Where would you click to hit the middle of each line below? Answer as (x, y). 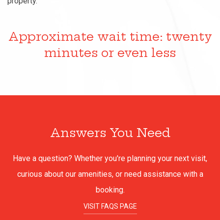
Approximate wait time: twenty (110, 36)
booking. (110, 190)
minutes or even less (110, 53)
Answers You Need (110, 133)
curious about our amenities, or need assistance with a (110, 174)
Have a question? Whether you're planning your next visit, (110, 158)
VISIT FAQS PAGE (110, 206)
